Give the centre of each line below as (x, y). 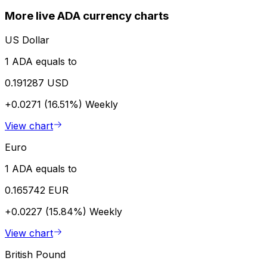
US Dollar (27, 40)
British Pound (35, 254)
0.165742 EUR (37, 190)
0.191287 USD (37, 83)
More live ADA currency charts (87, 16)
